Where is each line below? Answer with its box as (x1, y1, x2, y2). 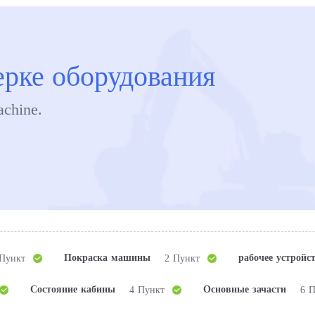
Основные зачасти (203, 284, 286, 295)
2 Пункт (165, 252, 200, 264)
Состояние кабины (30, 284, 115, 295)
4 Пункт (129, 284, 165, 295)
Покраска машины (64, 252, 150, 263)
